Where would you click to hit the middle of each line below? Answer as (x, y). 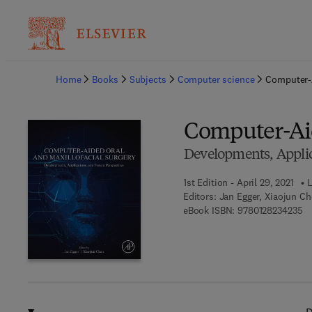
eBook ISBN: (209, 210)
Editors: (200, 196)
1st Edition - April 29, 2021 (238, 182)
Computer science (216, 79)
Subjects (148, 79)
